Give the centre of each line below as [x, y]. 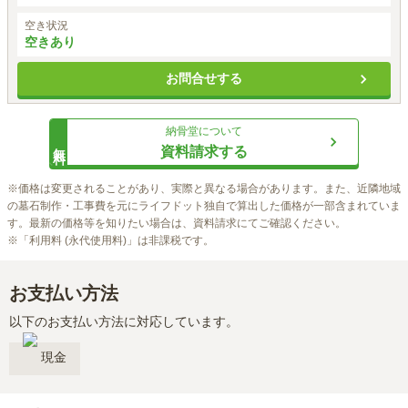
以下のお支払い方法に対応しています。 [124, 321]
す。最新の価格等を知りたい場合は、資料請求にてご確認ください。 [177, 223]
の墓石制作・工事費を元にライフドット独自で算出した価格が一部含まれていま [204, 206]
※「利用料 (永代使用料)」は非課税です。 [111, 240]
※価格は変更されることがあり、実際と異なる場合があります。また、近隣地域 [204, 189]
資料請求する [204, 151]
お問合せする [204, 78]
